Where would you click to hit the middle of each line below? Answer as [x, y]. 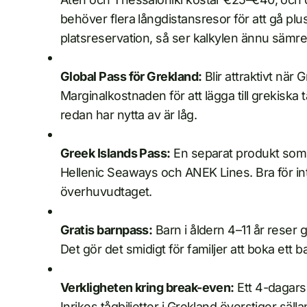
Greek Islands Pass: [115, 153]
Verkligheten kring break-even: [147, 287]
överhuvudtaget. [106, 192]
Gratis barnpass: [107, 230]
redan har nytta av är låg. [128, 115]
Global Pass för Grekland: [131, 76]
